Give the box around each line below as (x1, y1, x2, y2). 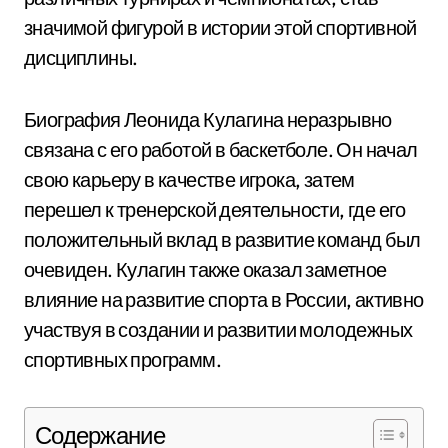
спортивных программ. (24, 347, 221, 372)
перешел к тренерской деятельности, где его (24, 197, 406, 222)
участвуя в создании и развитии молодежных (24, 317, 413, 342)
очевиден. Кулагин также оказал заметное (24, 257, 387, 282)
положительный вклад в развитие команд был (24, 227, 421, 252)
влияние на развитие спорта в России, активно (24, 287, 424, 312)
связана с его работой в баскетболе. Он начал (24, 137, 418, 162)
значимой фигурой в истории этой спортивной (24, 15, 417, 40)
